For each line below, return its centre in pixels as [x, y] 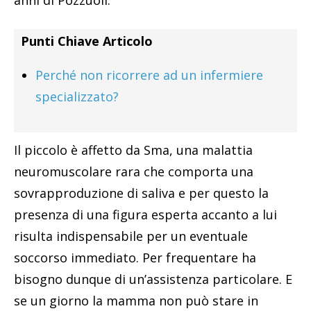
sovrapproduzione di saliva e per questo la [141, 193]
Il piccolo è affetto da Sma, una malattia [133, 150]
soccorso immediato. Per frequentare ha [135, 257]
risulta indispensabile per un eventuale [131, 236]
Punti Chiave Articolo [87, 41]
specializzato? [77, 96]
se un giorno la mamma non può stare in [136, 300]
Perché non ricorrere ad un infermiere [149, 75]
